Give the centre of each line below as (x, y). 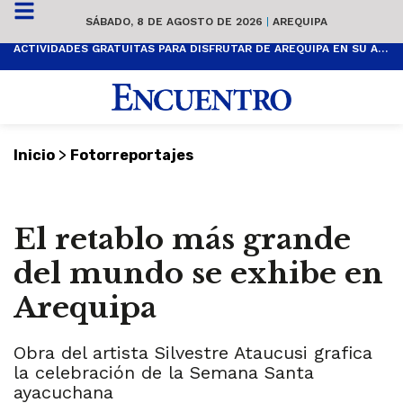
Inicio (34, 156)
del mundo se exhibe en (198, 274)
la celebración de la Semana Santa (164, 373)
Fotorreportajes (132, 156)
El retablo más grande (182, 240)
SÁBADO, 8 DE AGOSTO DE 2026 (176, 21)
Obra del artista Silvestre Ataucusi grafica (193, 353)
